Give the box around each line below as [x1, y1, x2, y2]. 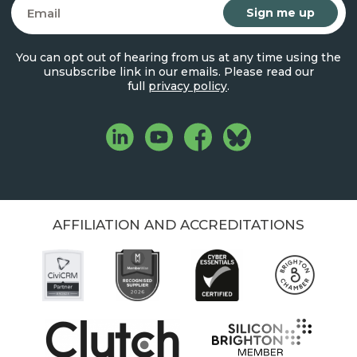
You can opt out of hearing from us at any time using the [16, 49, 341, 65]
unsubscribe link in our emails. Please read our [43, 64, 314, 79]
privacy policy [148, 78, 227, 93]
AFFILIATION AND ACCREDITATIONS [53, 216, 304, 233]
